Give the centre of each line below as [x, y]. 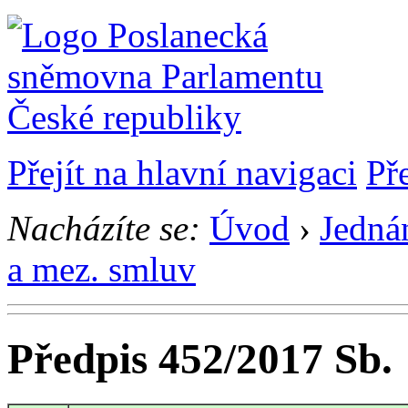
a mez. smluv [102, 269]
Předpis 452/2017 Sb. [200, 359]
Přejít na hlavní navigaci [182, 173]
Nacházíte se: [104, 228]
